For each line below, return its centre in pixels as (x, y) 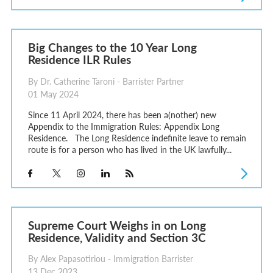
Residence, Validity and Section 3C (117, 237)
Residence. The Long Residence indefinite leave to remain (137, 137)
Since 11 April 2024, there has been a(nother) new (122, 114)
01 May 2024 (53, 94)
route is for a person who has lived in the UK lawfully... (129, 149)
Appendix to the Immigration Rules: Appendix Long (123, 126)
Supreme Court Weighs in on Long (117, 225)
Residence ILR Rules (79, 60)
